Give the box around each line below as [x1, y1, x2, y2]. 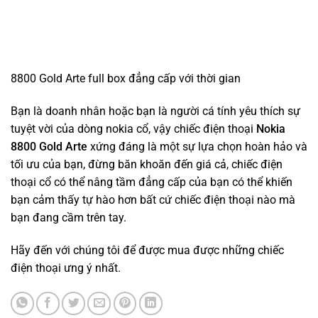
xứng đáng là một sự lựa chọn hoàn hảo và [90, 140, 307, 154]
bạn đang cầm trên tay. [11, 211, 126, 225]
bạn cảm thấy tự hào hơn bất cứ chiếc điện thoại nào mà [11, 193, 295, 207]
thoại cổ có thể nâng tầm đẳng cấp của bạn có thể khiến [11, 175, 292, 190]
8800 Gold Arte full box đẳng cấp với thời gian [11, 72, 241, 86]
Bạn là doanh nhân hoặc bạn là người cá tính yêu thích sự [11, 104, 300, 119]
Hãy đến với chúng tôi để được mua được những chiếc [11, 243, 284, 258]
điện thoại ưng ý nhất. [11, 261, 121, 275]
